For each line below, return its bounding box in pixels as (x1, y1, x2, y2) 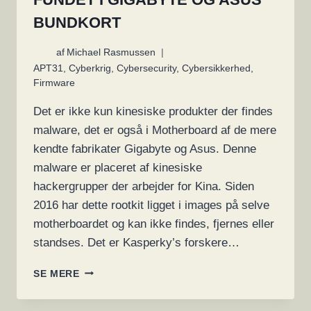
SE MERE (33, 268, 80, 279)
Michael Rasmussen (67, 47, 156, 58)
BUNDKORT (33, 14, 121, 32)
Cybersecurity (117, 62, 176, 74)
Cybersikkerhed (182, 62, 251, 74)
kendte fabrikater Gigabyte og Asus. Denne (33, 142, 256, 155)
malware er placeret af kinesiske (33, 160, 202, 174)
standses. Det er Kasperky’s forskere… (33, 235, 239, 249)
